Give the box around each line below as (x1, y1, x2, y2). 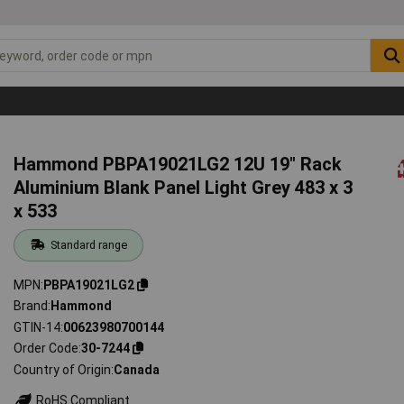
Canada (114, 362, 161, 377)
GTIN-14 (14, 319, 61, 335)
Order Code (14, 341, 79, 356)
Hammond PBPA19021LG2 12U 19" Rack (14, 152, 343, 175)
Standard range (50, 237, 127, 252)
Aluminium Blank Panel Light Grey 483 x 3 (14, 176, 353, 198)
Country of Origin (14, 362, 112, 377)
